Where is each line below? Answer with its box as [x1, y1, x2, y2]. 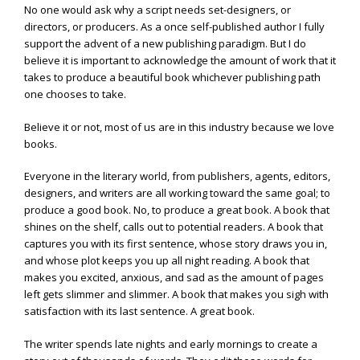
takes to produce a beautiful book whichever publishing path [24, 70, 321, 85]
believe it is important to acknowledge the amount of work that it [24, 53, 336, 68]
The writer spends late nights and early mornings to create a [24, 336, 317, 351]
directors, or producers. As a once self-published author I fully [24, 19, 325, 35]
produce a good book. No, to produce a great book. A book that [24, 202, 329, 218]
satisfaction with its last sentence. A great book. [24, 304, 255, 319]
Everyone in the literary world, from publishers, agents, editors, [24, 169, 330, 184]
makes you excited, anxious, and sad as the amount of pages [24, 270, 324, 285]
